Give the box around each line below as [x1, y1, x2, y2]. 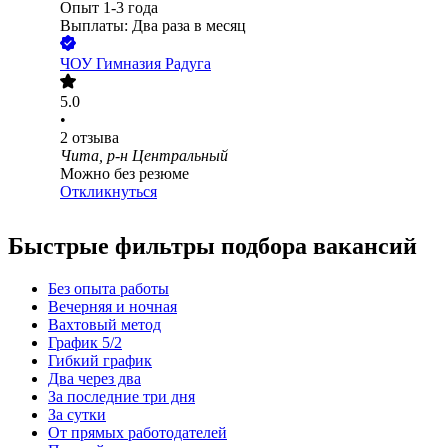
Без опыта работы [48, 280, 169, 298]
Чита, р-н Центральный [60, 147, 228, 165]
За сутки [48, 406, 106, 424]
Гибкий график [48, 352, 152, 370]
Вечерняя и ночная [48, 298, 177, 316]
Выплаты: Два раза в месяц [60, 17, 246, 35]
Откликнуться [60, 183, 157, 201]
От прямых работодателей [48, 424, 227, 442]
